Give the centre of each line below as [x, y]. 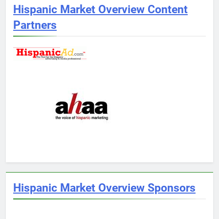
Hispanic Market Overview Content [100, 9]
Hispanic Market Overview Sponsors [104, 187]
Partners [35, 25]
